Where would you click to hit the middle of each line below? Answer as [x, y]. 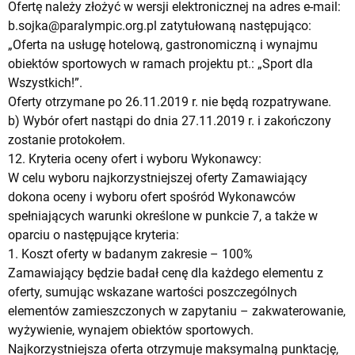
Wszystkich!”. [45, 82]
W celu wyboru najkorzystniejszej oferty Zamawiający [158, 177]
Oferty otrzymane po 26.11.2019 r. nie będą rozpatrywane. [170, 101]
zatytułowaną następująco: [234, 25]
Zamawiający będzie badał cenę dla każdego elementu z [166, 273]
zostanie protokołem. [67, 139]
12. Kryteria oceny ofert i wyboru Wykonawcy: [135, 158]
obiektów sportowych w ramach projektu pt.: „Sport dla [160, 63]
